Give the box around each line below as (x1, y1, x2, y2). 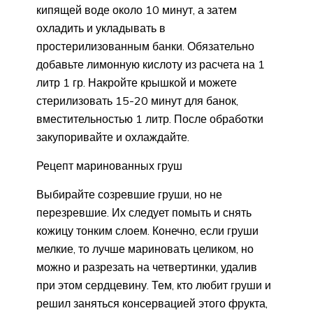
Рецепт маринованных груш (36, 158, 182, 173)
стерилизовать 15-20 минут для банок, (36, 93, 238, 108)
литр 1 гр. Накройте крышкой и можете (36, 75, 237, 89)
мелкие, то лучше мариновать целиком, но (36, 241, 254, 256)
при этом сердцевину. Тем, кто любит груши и (36, 277, 271, 292)
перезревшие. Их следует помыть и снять (36, 205, 252, 219)
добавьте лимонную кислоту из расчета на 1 (36, 57, 265, 71)
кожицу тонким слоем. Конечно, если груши (36, 223, 259, 238)
